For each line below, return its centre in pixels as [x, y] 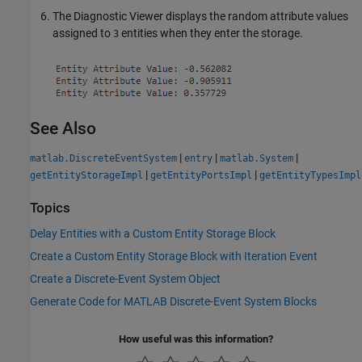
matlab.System [257, 159]
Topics [50, 208]
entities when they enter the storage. [211, 34]
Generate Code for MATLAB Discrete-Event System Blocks [173, 301]
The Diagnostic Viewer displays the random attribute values [200, 17]
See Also [63, 129]
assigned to [83, 34]
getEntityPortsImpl [201, 176]
